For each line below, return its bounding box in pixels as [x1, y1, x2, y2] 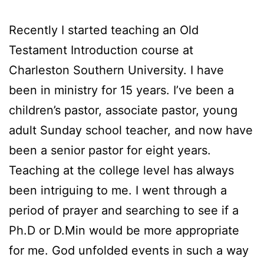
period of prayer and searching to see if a [9, 203, 239, 218]
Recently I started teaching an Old [9, 23, 199, 38]
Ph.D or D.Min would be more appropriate [9, 223, 239, 238]
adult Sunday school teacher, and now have [9, 123, 253, 138]
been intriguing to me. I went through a [9, 183, 227, 198]
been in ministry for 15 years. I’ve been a [9, 83, 234, 98]
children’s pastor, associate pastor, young [9, 103, 237, 118]
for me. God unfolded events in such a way [9, 243, 249, 258]
